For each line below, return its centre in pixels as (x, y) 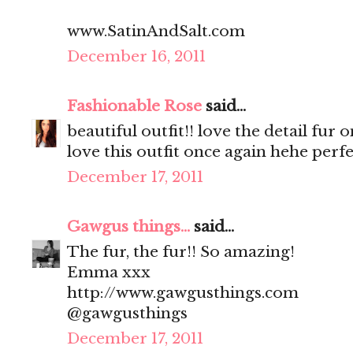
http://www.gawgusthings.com (183, 293)
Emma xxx (109, 273)
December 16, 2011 (136, 57)
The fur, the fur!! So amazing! (181, 252)
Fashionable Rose (134, 106)
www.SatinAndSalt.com (156, 32)
